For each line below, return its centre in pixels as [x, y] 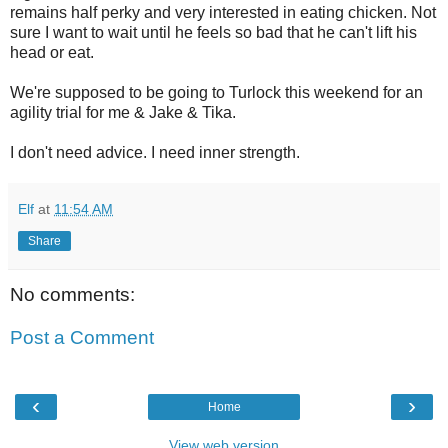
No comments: [72, 294]
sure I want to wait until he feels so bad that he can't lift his [213, 32]
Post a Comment [82, 338]
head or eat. [52, 52]
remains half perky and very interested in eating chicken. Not [223, 12]
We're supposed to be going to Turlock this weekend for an [216, 92]
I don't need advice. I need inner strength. [155, 152]
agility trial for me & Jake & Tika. [123, 112]
